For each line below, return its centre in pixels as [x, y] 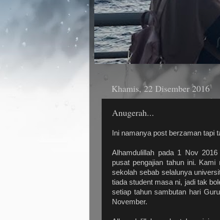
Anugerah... [133, 112]
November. [130, 202]
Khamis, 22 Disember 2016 [161, 88]
